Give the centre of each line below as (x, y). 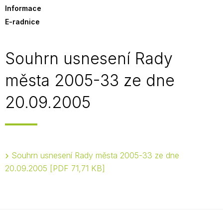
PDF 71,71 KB (77, 168)
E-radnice (22, 22)
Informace (23, 8)
